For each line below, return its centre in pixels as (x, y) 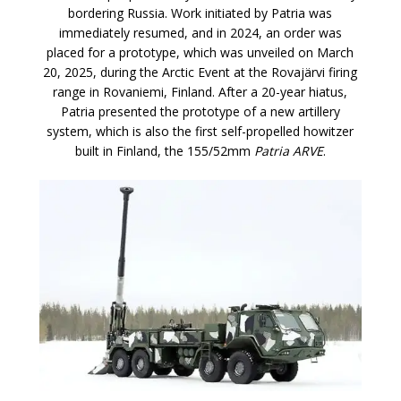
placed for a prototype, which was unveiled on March (200, 52)
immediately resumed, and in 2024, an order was (200, 32)
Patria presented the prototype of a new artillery (200, 111)
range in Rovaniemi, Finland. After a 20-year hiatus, (200, 91)
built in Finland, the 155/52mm (164, 150)
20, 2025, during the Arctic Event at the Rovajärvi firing (200, 72)
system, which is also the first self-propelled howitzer (200, 131)
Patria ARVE (288, 150)
